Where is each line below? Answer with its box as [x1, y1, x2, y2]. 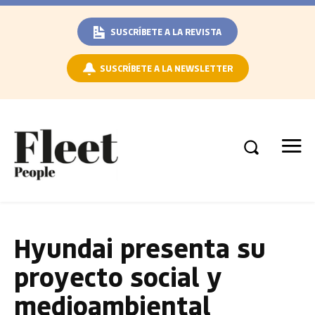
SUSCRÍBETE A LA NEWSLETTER [99, 62, 233, 74]
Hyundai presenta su [14, 229, 266, 266]
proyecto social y [14, 258, 222, 295]
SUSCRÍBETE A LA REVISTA [110, 25, 221, 37]
